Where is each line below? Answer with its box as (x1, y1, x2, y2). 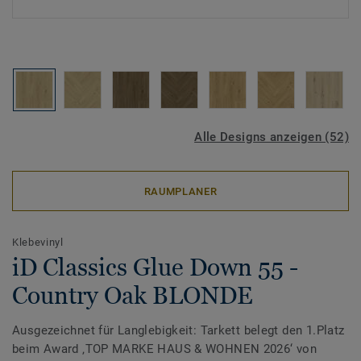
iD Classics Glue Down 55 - (12, 253, 298, 281)
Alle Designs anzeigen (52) (194, 130, 349, 144)
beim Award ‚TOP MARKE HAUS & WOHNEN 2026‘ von (12, 342, 317, 356)
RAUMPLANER (143, 185, 218, 197)
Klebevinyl (12, 236, 64, 248)
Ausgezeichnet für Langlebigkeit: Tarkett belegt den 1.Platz (12, 323, 345, 338)
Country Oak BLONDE (12, 281, 253, 309)
